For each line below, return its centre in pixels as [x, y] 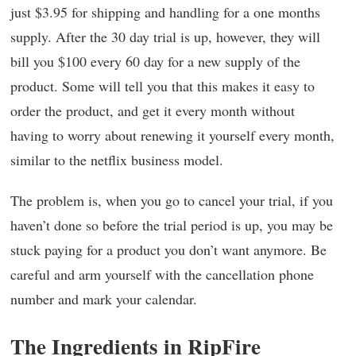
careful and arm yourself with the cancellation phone [162, 274]
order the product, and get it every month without [153, 110]
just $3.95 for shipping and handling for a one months [165, 12]
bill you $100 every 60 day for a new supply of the [155, 61]
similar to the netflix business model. [117, 160]
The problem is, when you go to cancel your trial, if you [172, 200]
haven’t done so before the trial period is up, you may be [172, 225]
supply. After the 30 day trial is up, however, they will [165, 37]
